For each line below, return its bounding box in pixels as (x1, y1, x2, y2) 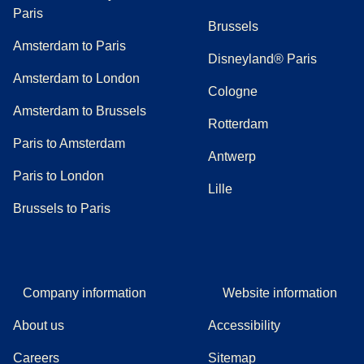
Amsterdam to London (13, 71, 140, 85)
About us (13, 318, 64, 332)
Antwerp (208, 149, 256, 163)
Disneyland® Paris (208, 51, 317, 66)
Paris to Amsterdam (13, 136, 125, 150)
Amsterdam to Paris (13, 38, 126, 53)
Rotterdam (208, 116, 268, 131)
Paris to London (13, 168, 104, 183)
